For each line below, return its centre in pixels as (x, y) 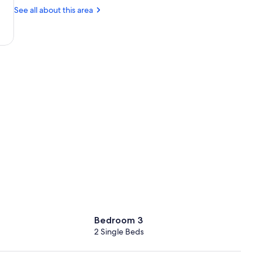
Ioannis (47, 20)
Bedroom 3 (119, 220)
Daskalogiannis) (63, 30)
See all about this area (54, 10)
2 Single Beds (119, 232)
